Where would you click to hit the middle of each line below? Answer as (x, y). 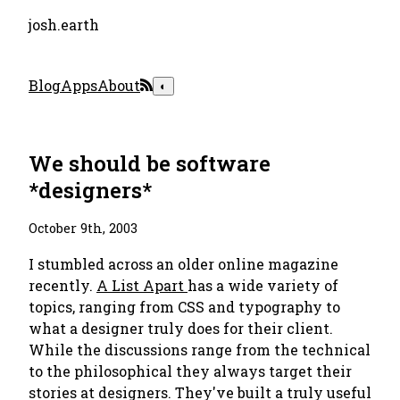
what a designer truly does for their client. (181, 328)
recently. (62, 285)
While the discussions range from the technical (200, 350)
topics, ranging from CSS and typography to (184, 307)
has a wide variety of (263, 285)
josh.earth (64, 25)
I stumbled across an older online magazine (183, 264)
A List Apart (142, 285)
